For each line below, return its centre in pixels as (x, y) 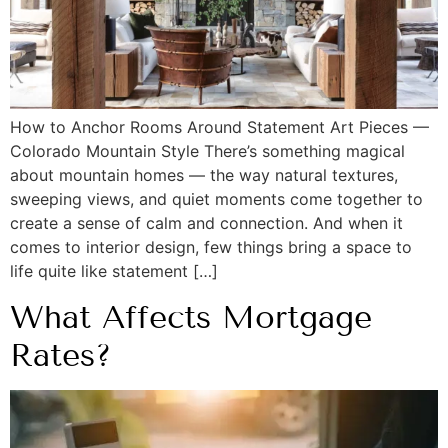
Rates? (61, 354)
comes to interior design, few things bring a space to (211, 247)
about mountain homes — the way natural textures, (204, 175)
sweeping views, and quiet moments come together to (216, 199)
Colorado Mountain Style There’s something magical (207, 151)
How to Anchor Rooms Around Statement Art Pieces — (219, 127)
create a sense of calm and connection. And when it (206, 223)
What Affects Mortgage (191, 316)
